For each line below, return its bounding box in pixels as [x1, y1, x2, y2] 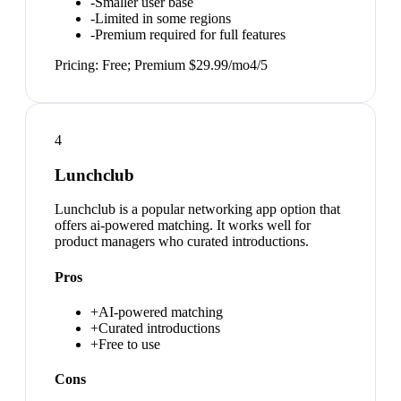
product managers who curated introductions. [55, 234, 309, 250]
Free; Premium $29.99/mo [102, 56, 250, 73]
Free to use [98, 336, 160, 352]
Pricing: [55, 56, 102, 73]
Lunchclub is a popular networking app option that [55, 201, 340, 218]
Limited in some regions [95, 10, 231, 26]
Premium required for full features [95, 26, 286, 42]
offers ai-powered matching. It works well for [55, 218, 311, 234]
